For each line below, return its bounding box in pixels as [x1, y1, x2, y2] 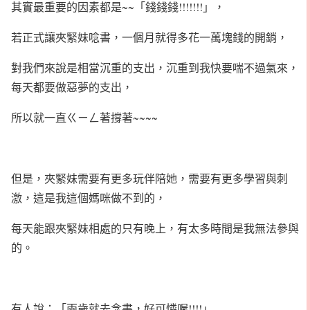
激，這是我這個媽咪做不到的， [11, 190, 166, 205]
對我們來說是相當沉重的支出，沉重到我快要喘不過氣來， [11, 60, 299, 75]
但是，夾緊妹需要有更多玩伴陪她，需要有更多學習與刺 [11, 171, 288, 185]
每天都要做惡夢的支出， [11, 80, 133, 94]
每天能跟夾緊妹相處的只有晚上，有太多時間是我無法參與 [11, 221, 299, 235]
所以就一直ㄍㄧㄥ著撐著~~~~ [11, 110, 158, 125]
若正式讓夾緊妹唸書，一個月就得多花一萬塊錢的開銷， [11, 30, 288, 44]
